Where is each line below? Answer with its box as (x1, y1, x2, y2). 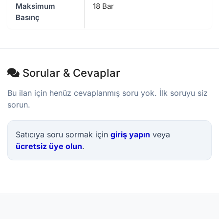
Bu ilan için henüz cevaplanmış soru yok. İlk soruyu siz (7, 88, 208, 98)
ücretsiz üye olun (16, 141, 82, 151)
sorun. (7, 100, 30, 109)
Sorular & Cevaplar (20, 66, 120, 79)
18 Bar (93, 1, 114, 11)
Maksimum (16, 1, 55, 11)
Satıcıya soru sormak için (16, 130, 110, 139)
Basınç (16, 13, 40, 22)
